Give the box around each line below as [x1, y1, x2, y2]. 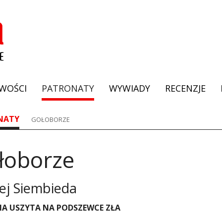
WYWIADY [109, 82, 150, 95]
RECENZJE [165, 82, 206, 95]
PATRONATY [42, 82, 94, 95]
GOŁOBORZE [31, 115, 70, 124]
